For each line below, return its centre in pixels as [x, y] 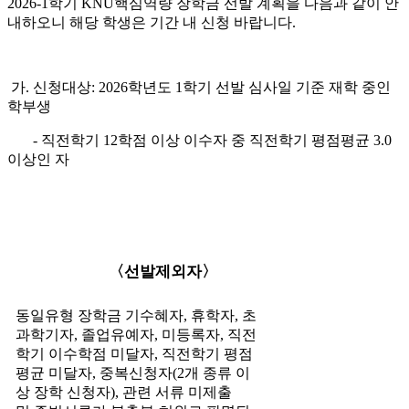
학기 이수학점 [63, 353]
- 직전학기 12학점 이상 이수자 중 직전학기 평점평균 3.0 [199, 140]
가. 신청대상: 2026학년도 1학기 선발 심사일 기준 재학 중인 [199, 87]
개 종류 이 [217, 372]
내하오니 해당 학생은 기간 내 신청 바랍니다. [153, 22]
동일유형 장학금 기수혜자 [99, 315]
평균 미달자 [53, 372]
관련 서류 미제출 [177, 392]
